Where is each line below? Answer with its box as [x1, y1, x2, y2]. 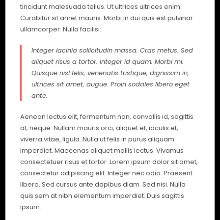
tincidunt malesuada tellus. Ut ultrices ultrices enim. [20, 1, 182, 11]
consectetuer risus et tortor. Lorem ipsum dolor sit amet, [20, 157, 198, 166]
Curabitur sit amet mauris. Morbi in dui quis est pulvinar [20, 13, 193, 23]
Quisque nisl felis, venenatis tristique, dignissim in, [31, 68, 190, 78]
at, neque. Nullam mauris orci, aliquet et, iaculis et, [20, 123, 179, 133]
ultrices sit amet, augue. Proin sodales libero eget [31, 79, 190, 89]
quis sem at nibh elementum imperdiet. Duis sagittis [20, 191, 185, 200]
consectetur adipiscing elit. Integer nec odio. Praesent [20, 168, 193, 178]
